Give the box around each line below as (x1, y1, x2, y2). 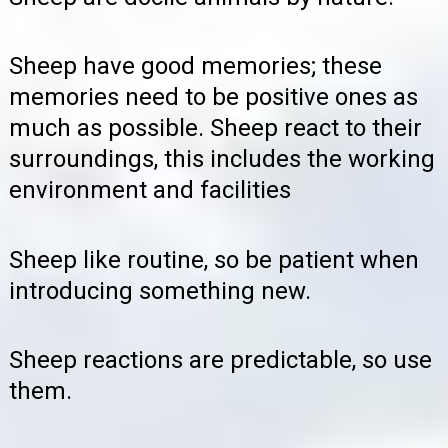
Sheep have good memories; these (9, 52, 382, 81)
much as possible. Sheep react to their (9, 114, 422, 143)
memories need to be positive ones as (9, 83, 418, 112)
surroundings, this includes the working (9, 145, 435, 174)
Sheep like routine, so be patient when (9, 245, 419, 274)
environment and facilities (9, 176, 291, 205)
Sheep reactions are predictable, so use (9, 345, 432, 374)
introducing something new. (9, 276, 311, 305)
